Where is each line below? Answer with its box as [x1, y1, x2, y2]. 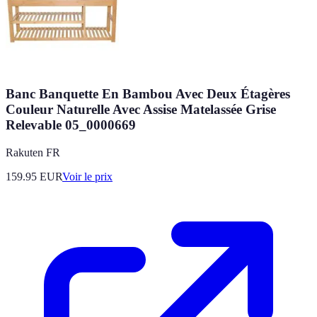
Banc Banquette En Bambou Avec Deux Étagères [6, 86, 290, 102]
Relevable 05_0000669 [6, 117, 136, 133]
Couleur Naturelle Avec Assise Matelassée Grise [6, 102, 276, 117]
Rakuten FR [6, 146, 60, 158]
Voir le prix [62, 171, 113, 183]
